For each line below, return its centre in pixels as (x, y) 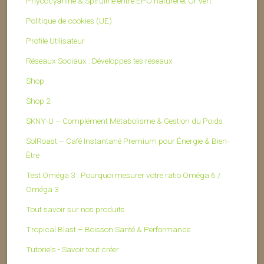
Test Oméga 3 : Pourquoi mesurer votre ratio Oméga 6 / (123, 175)
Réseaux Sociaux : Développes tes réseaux (99, 61)
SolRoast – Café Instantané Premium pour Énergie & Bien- (128, 141)
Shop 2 (38, 101)
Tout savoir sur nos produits (75, 209)
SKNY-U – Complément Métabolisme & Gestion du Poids (124, 121)
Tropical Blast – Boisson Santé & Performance (108, 230)
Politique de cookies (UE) (69, 21)
